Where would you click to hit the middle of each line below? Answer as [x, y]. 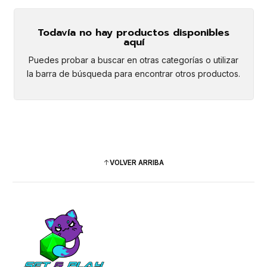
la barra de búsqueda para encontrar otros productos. [133, 74]
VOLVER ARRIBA [137, 162]
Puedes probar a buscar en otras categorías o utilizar [133, 60]
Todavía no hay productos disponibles [133, 32]
